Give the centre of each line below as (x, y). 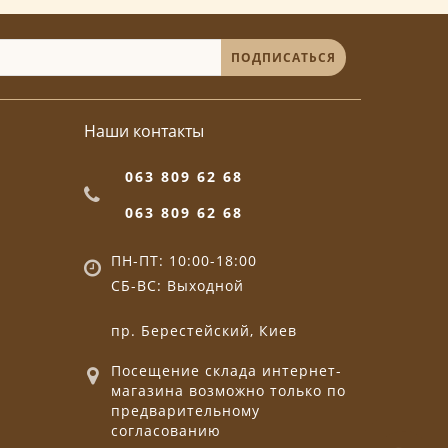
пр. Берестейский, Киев (203, 331)
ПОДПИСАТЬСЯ (283, 57)
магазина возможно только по (228, 391)
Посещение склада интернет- (226, 371)
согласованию (165, 431)
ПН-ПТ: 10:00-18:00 (183, 261)
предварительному (185, 411)
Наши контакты (143, 131)
